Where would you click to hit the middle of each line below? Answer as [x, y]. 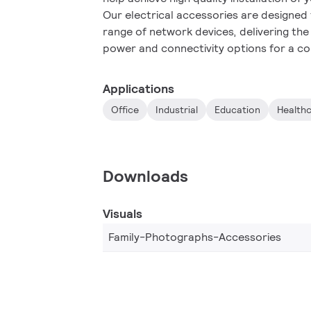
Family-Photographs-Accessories [195, 237]
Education [238, 110]
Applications [139, 89]
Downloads [145, 176]
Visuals [123, 213]
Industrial [177, 110]
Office [125, 110]
